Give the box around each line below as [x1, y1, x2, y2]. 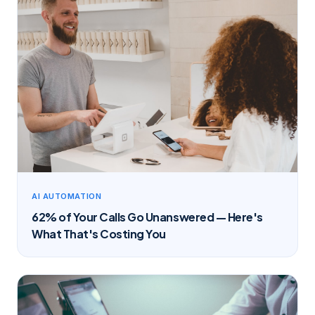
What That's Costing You [32, 226, 166, 241]
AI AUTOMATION [32, 191, 102, 201]
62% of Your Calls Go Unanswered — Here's [32, 209, 263, 224]
